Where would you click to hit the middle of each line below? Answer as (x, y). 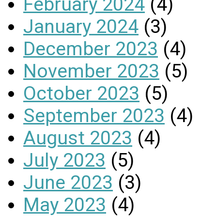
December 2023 (91, 49)
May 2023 (65, 205)
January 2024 (81, 26)
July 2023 (64, 160)
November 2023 (91, 71)
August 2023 (78, 138)
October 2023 (81, 93)
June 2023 (68, 182)
